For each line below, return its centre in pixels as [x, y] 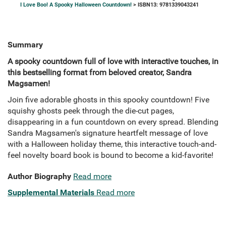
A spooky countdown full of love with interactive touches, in [113, 62]
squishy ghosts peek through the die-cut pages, [91, 111]
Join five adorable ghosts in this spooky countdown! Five [108, 100]
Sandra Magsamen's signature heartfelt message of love [108, 133]
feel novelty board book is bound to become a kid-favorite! [110, 155]
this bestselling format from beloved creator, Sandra [100, 73]
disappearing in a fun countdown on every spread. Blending [113, 122]
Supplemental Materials [51, 193]
